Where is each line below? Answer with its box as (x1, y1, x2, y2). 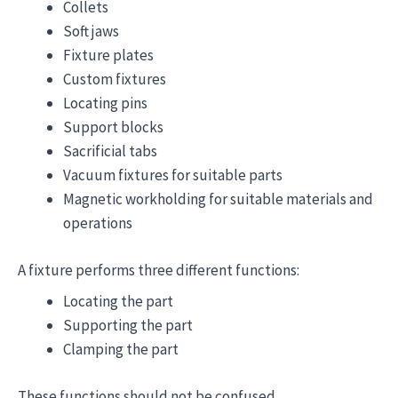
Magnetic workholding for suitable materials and (63, 189, 373, 209)
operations (63, 213, 132, 233)
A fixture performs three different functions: (18, 259, 299, 280)
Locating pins (63, 93, 147, 113)
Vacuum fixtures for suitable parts (63, 165, 283, 185)
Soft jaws (63, 21, 119, 41)
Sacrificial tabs (63, 141, 157, 161)
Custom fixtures (63, 69, 166, 89)
